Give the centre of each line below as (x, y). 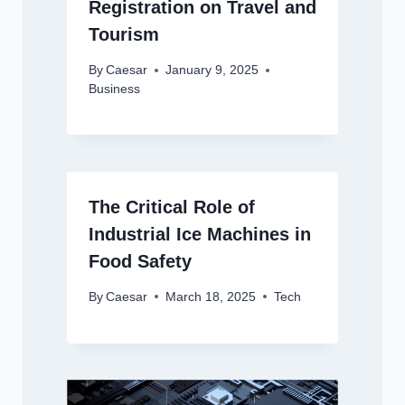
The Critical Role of (171, 207)
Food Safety (140, 262)
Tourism (123, 35)
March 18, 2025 (210, 297)
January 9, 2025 (212, 71)
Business (114, 89)
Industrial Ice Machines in (199, 235)
